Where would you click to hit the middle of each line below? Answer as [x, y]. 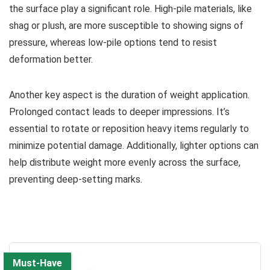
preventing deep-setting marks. [76, 179]
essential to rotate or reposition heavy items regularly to [129, 128]
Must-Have [37, 263]
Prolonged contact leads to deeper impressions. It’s [119, 111]
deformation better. [51, 59]
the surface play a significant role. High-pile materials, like [130, 8]
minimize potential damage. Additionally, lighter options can [134, 145]
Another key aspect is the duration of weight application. [129, 95]
